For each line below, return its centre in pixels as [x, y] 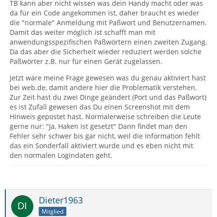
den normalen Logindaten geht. [61, 155]
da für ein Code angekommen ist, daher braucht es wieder [105, 13]
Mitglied [53, 212]
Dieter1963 [61, 200]
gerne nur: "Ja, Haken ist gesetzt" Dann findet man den [99, 126]
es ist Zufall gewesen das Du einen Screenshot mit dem [100, 107]
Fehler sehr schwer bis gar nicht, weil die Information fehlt [105, 136]
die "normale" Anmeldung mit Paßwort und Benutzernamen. [108, 23]
